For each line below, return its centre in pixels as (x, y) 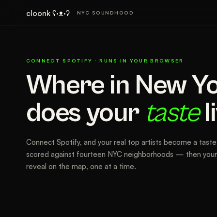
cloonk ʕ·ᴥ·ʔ (48, 13)
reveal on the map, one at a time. (81, 167)
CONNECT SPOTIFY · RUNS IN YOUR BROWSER (105, 61)
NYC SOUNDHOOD (105, 13)
